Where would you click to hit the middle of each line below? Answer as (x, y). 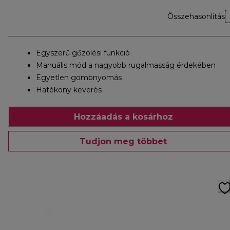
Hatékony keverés (69, 90)
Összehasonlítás (196, 17)
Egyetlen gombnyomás (79, 78)
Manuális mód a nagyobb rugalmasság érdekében (126, 65)
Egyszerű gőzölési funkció (83, 53)
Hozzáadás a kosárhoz (123, 117)
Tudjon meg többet (123, 141)
